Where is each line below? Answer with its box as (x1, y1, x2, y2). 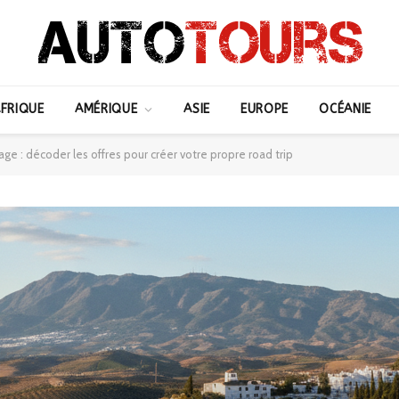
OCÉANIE (319, 102, 372, 117)
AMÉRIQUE (74, 102, 138, 117)
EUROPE (240, 102, 289, 117)
